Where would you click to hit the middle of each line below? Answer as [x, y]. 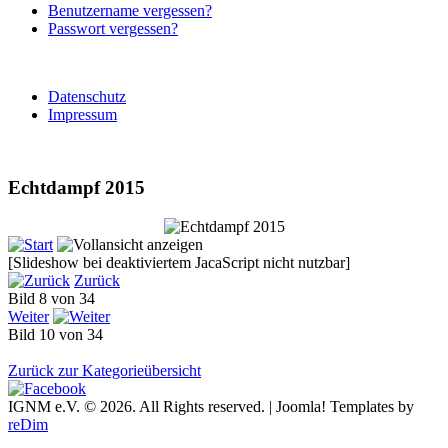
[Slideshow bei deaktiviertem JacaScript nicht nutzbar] [179, 262]
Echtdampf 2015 [76, 188]
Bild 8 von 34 [55, 298]
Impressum [82, 115]
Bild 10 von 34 [59, 334]
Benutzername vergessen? [130, 11]
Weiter [28, 316]
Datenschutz [87, 97]
